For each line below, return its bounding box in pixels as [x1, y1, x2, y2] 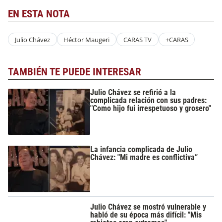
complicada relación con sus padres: [90, 95, 207, 105]
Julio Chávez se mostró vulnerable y [90, 202, 207, 212]
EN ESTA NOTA [8, 8, 70, 20]
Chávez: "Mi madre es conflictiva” [90, 153, 198, 163]
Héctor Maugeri [63, 35, 110, 44]
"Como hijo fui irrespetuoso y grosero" [90, 103, 212, 113]
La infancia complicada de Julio [90, 145, 193, 155]
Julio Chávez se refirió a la [90, 87, 176, 97]
